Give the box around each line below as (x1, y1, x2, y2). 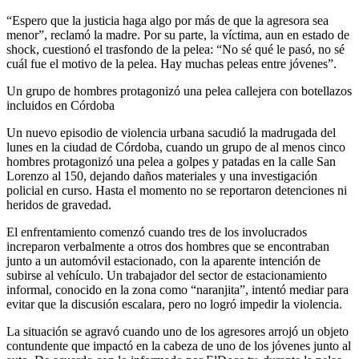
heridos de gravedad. (6, 197, 111, 212)
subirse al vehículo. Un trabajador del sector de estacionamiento (6, 268, 327, 282)
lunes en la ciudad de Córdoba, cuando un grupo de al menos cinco (6, 139, 345, 154)
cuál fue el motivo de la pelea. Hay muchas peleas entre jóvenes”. (6, 56, 337, 71)
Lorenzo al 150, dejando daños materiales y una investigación (6, 168, 317, 183)
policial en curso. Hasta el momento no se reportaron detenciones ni (6, 183, 347, 197)
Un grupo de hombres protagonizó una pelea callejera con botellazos (6, 83, 352, 98)
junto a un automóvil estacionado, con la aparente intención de (6, 253, 321, 268)
